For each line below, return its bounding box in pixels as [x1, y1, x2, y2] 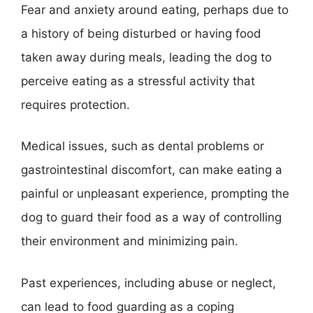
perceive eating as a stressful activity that [21, 73, 255, 88]
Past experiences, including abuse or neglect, [21, 275, 276, 290]
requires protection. [21, 97, 130, 112]
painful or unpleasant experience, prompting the [21, 187, 289, 201]
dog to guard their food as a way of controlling [21, 210, 282, 224]
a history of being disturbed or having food [21, 26, 261, 41]
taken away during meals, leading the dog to [21, 50, 272, 64]
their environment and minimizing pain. [21, 234, 238, 248]
